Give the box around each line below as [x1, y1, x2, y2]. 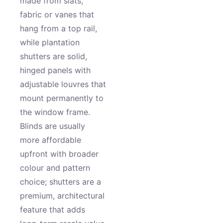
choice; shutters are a [20, 177, 101, 187]
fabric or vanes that [20, 9, 94, 19]
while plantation [20, 37, 80, 47]
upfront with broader [20, 149, 99, 159]
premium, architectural [20, 191, 105, 201]
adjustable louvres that [20, 79, 106, 89]
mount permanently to [20, 93, 104, 103]
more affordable [20, 135, 81, 145]
